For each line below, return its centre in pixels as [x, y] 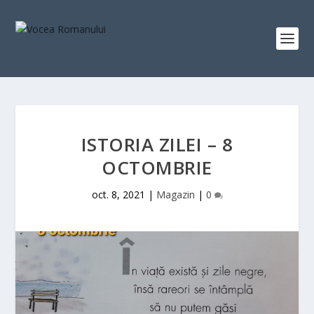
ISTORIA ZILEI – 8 [157, 144]
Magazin [175, 194]
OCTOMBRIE [157, 168]
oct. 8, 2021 [118, 194]
